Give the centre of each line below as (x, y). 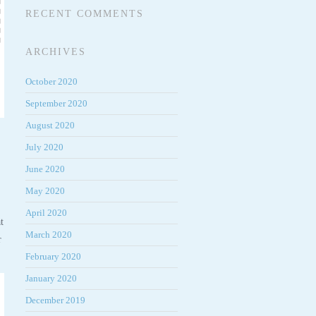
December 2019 (55, 300)
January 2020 (51, 278)
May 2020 (45, 191)
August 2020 (50, 125)
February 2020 (53, 256)
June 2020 (45, 169)
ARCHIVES (56, 52)
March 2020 (49, 235)
